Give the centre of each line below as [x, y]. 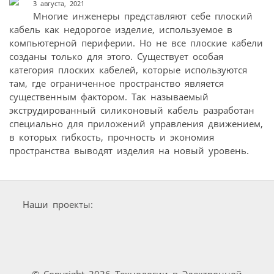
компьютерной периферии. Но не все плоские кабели [136, 43]
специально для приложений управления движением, [136, 123]
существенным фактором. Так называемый [109, 96]
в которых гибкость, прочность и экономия [112, 137]
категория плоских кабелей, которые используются [128, 69]
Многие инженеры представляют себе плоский [143, 16]
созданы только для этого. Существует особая [116, 56]
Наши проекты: [58, 204]
